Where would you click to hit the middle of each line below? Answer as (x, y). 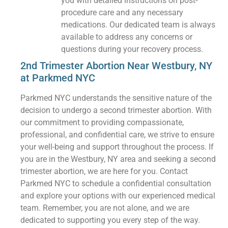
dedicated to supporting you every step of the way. (110, 220)
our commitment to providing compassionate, (102, 123)
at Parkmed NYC (58, 78)
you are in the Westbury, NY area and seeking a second (118, 159)
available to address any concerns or (127, 37)
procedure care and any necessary (122, 13)
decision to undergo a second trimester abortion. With (116, 110)
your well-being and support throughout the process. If (117, 147)
